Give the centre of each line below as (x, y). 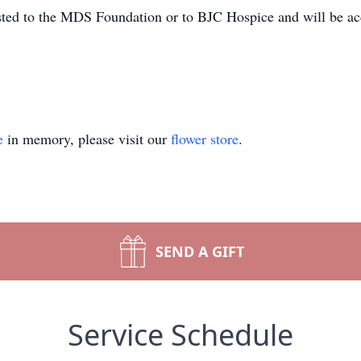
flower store (205, 139)
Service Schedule (180, 335)
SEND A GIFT (200, 251)
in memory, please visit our (87, 139)
